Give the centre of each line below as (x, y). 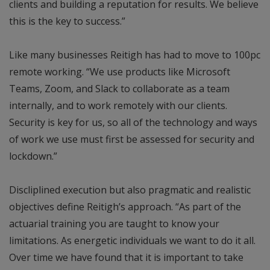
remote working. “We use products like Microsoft (120, 72)
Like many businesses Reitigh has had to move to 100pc (135, 55)
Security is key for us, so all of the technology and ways (133, 123)
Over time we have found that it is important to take (126, 258)
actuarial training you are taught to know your (114, 224)
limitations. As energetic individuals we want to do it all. (132, 241)
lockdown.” (33, 156)
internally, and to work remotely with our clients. (118, 106)
